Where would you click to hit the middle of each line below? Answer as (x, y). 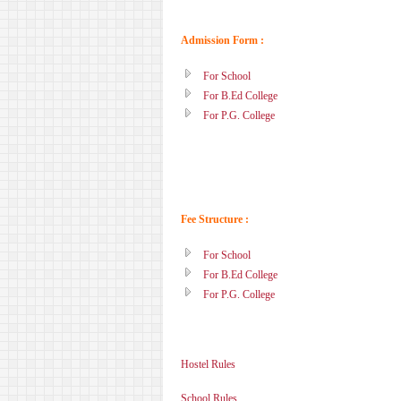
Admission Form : (222, 40)
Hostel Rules (208, 364)
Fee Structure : (215, 219)
